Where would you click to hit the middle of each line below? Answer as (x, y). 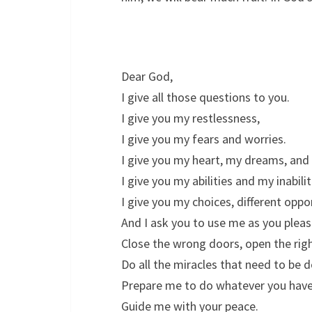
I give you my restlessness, (190, 118)
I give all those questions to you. (205, 97)
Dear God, (147, 76)
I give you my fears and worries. (204, 139)
